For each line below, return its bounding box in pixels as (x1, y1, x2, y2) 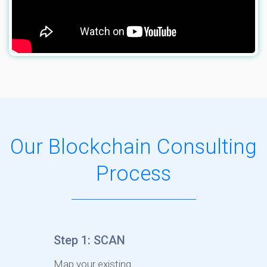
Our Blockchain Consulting (10, 133, 257, 159)
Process (96, 160, 171, 186)
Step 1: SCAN (53, 232, 125, 247)
